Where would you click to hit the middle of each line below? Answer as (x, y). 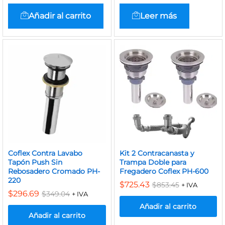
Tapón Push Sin (35, 162)
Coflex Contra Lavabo (45, 153)
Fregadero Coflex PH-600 (164, 171)
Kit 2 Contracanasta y (157, 153)
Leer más (158, 16)
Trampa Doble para (153, 162)
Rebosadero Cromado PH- (54, 171)
